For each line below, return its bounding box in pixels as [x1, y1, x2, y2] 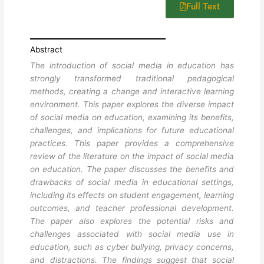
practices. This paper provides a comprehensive [30, 138, 234, 148]
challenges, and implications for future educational [30, 125, 234, 135]
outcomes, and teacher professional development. [30, 203, 234, 213]
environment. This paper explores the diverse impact [30, 99, 234, 109]
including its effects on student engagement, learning [30, 190, 234, 200]
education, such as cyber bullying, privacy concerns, [30, 242, 234, 252]
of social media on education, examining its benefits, [30, 112, 234, 122]
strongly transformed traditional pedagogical [30, 73, 234, 83]
